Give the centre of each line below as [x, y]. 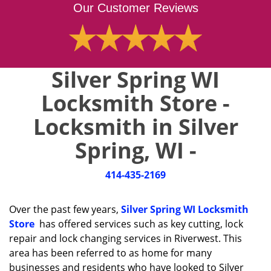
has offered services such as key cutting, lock [139, 224]
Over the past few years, [65, 209]
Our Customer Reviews [135, 8]
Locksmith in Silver [135, 127]
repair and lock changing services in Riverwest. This [126, 238]
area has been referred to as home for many [110, 253]
